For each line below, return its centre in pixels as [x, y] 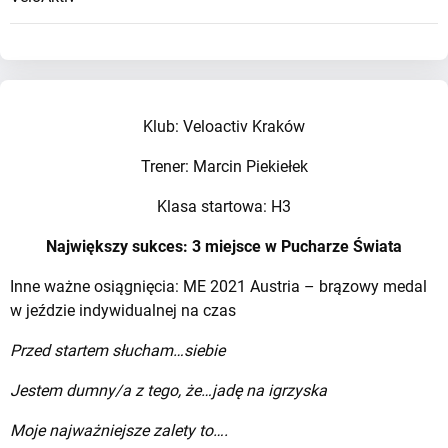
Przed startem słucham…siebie [117, 350]
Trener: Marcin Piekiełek [224, 166]
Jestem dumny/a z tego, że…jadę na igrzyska [168, 390]
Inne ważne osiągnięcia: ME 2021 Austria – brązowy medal [218, 286]
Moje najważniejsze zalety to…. [119, 430]
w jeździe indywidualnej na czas [123, 310]
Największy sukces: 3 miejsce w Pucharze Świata [224, 246]
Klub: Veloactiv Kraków [224, 126]
